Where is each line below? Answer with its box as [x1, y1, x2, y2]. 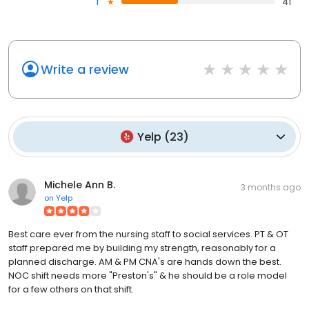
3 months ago [241, 181, 301, 193]
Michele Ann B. [44, 177, 115, 192]
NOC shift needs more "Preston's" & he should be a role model [8, 268, 287, 282]
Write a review [41, 60, 129, 78]
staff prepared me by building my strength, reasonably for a [8, 241, 276, 255]
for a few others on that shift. [8, 282, 134, 296]
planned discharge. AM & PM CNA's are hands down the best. [8, 255, 281, 268]
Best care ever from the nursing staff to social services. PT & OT [8, 227, 288, 241]
